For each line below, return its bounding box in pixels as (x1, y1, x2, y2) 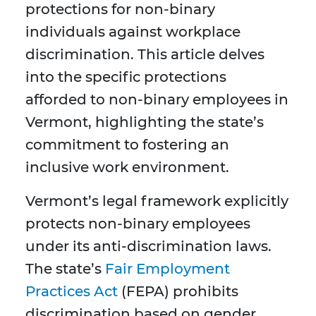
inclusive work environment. (25, 159, 229, 176)
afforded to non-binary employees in (25, 91, 288, 109)
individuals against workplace (25, 23, 241, 41)
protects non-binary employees (25, 215, 250, 233)
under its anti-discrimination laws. (25, 238, 272, 255)
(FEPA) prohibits (118, 283, 238, 300)
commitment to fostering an (25, 136, 229, 154)
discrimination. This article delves (25, 46, 265, 63)
